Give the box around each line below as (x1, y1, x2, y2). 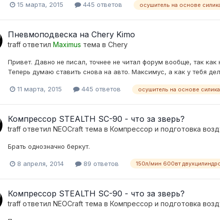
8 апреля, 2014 (17, 159, 64, 167)
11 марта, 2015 (17, 84, 62, 93)
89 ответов (82, 159, 119, 167)
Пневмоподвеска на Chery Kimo (8, 29, 135, 40)
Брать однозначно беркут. (8, 142, 90, 150)
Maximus (53, 40, 81, 49)
